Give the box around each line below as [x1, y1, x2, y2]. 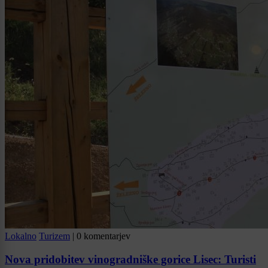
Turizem [39, 231, 70, 242]
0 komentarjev [77, 231, 130, 242]
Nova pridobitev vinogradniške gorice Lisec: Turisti [5, 253, 256, 266]
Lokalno [5, 231, 36, 242]
